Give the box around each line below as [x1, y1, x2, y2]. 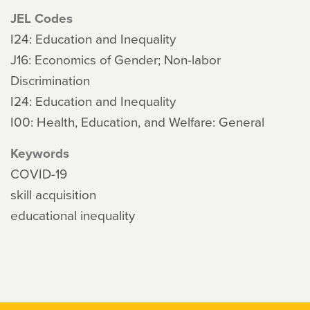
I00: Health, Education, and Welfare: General [10, 112, 264, 131]
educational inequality [10, 206, 135, 224]
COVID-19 [10, 164, 67, 183]
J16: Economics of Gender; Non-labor [10, 50, 221, 69]
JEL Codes [10, 8, 73, 28]
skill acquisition [10, 185, 96, 203]
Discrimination [10, 71, 90, 89]
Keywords [10, 143, 69, 163]
